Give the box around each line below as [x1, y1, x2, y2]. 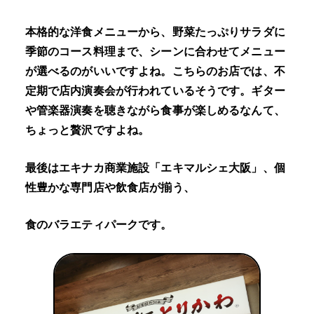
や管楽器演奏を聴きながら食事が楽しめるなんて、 [25, 104, 285, 116]
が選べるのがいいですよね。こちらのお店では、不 [25, 64, 285, 77]
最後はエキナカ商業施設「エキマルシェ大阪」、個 [25, 161, 285, 174]
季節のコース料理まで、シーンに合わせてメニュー [25, 45, 285, 57]
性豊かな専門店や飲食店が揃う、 [25, 181, 195, 193]
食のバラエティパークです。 [25, 219, 172, 231]
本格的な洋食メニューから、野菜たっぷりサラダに [25, 25, 285, 38]
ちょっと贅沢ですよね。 [25, 123, 150, 136]
